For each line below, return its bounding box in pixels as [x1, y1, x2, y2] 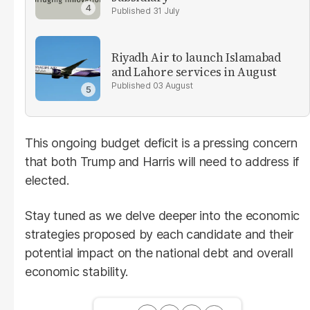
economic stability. [25, 264, 128, 279]
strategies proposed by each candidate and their [25, 226, 293, 241]
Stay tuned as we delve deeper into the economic [25, 208, 300, 223]
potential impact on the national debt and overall [25, 245, 293, 260]
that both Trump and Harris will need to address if [25, 154, 299, 169]
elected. [25, 172, 69, 188]
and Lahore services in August [111, 63, 277, 80]
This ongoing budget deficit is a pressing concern [25, 135, 298, 150]
